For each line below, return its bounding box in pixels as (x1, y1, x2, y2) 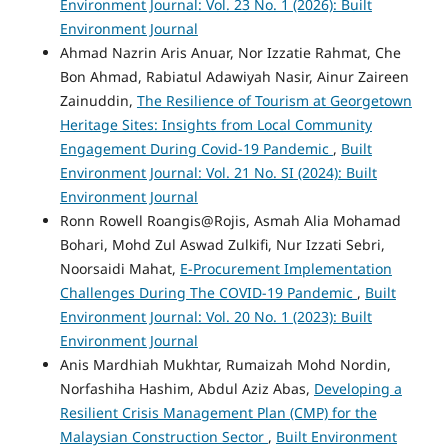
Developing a (313, 379, 402, 399)
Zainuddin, (59, 91, 137, 111)
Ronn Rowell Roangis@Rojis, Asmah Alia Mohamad (59, 211, 401, 231)
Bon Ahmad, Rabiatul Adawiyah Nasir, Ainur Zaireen (59, 67, 409, 87)
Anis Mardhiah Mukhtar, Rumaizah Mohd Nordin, (59, 355, 391, 375)
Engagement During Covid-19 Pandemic (59, 139, 333, 159)
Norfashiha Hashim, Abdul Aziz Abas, (59, 379, 314, 399)
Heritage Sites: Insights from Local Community (59, 115, 372, 135)
